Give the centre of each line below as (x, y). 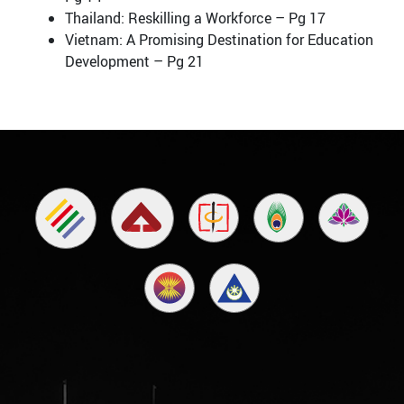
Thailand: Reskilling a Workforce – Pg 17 (195, 18)
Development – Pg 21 (134, 61)
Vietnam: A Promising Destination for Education (219, 39)
